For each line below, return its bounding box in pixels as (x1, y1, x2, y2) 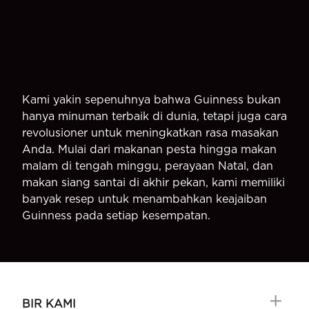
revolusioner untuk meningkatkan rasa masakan (22, 126, 279, 139)
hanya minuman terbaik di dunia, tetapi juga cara (22, 109, 287, 123)
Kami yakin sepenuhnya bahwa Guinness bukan (22, 92, 281, 106)
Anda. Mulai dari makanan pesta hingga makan (22, 142, 277, 156)
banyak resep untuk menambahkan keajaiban (22, 192, 267, 206)
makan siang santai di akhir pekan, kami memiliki (22, 175, 285, 189)
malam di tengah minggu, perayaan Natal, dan (22, 159, 273, 172)
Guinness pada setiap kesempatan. (22, 208, 210, 222)
